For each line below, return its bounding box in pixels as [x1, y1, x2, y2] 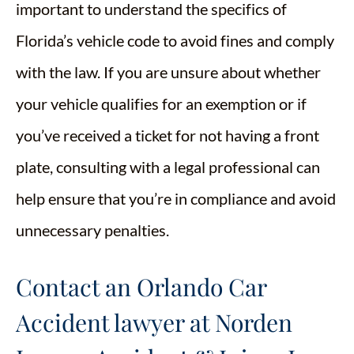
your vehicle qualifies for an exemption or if [16, 94, 307, 113]
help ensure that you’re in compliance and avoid [16, 189, 336, 208]
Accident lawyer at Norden [16, 307, 292, 338]
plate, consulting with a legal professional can [16, 157, 320, 176]
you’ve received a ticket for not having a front [16, 126, 319, 145]
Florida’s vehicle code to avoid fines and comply [16, 31, 334, 50]
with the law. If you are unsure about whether [16, 62, 321, 81]
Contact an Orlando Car [16, 271, 266, 303]
